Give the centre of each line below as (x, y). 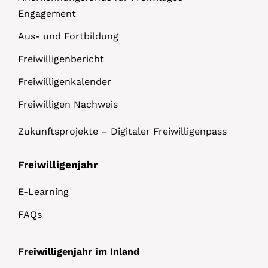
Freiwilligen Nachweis (68, 104)
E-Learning (43, 191)
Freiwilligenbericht (61, 59)
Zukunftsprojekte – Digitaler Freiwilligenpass (122, 131)
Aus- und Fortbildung (68, 36)
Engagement (47, 13)
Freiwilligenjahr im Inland (79, 251)
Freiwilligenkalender (65, 81)
